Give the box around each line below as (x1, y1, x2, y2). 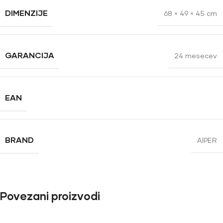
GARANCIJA (5, 50, 54, 60)
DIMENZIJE (5, 7, 48, 17)
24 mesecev (174, 51, 217, 60)
